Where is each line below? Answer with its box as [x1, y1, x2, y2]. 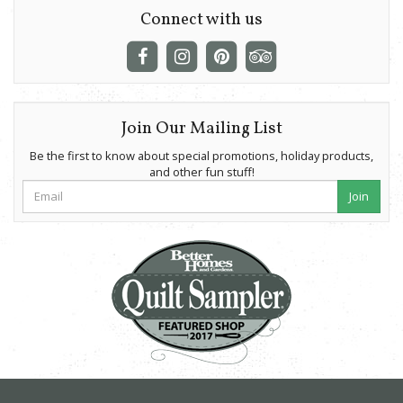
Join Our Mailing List [121, 117, 282, 141]
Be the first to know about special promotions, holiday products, [30, 147, 373, 164]
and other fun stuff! [148, 163, 255, 180]
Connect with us [140, 8, 263, 32]
